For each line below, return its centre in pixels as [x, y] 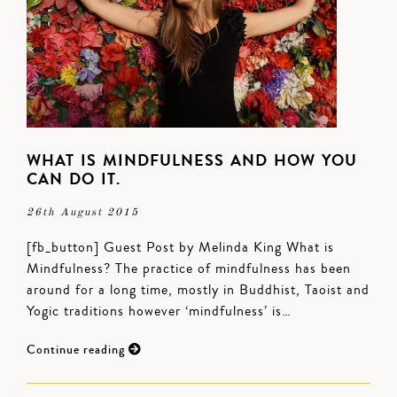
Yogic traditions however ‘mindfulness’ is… [159, 311]
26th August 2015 [83, 213]
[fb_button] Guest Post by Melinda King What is [180, 247]
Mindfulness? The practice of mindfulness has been [189, 269]
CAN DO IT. [74, 179]
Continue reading [78, 350]
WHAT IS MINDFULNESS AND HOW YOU [192, 160]
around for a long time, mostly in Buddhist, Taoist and [198, 290]
